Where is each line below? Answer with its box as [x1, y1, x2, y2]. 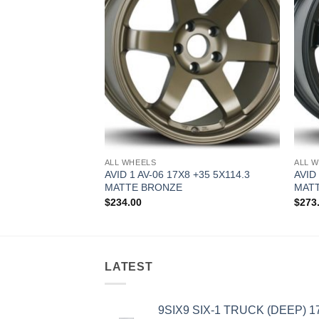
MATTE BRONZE [104, 182, 182, 194]
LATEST [105, 260, 153, 273]
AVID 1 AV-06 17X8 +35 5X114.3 [104, 169, 250, 181]
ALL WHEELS [104, 157, 157, 167]
